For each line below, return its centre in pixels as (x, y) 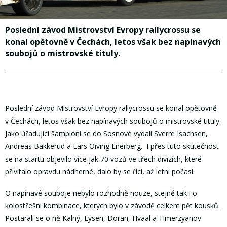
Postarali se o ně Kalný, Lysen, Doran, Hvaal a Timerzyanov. (104, 218)
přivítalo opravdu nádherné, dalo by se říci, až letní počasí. (100, 171)
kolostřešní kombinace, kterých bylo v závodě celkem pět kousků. (113, 206)
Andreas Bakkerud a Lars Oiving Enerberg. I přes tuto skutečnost (112, 146)
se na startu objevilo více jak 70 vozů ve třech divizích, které (103, 159)
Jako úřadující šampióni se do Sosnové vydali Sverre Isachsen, (106, 133)
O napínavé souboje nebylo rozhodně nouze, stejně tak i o (101, 193)
